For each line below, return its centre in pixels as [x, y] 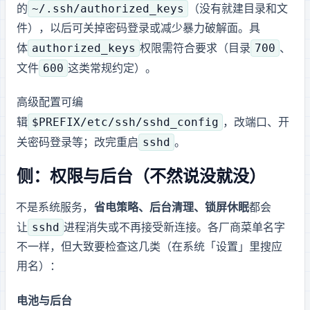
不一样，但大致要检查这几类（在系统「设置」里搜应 [150, 247]
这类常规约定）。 [112, 69]
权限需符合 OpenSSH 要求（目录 [195, 48]
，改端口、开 [256, 123]
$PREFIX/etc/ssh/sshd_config [126, 122]
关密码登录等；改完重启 [78, 143]
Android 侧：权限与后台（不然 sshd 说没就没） [142, 177]
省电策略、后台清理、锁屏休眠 [172, 208]
